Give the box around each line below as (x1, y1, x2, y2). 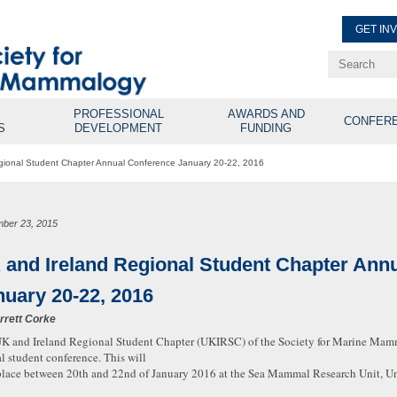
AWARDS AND (227, 107, 305, 121)
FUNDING (240, 121, 292, 135)
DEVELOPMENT (74, 121, 163, 135)
